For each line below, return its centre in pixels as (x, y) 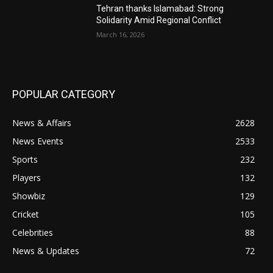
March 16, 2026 (121, 35)
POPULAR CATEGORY (64, 94)
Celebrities (33, 232)
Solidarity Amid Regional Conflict (159, 20)
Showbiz (29, 196)
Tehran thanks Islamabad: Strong (160, 9)
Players (27, 177)
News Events (38, 141)
